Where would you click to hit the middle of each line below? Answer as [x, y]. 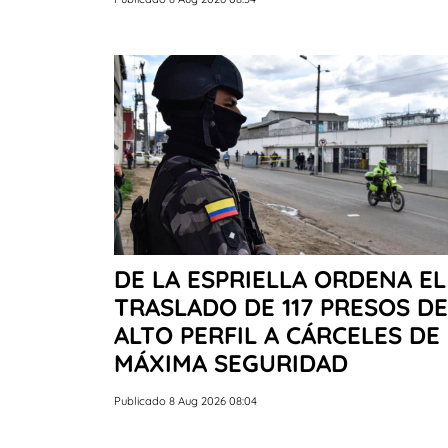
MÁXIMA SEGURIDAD [231, 362]
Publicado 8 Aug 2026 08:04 [185, 400]
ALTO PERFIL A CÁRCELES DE [277, 334]
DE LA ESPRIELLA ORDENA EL [280, 278]
